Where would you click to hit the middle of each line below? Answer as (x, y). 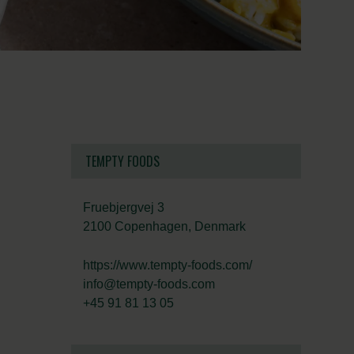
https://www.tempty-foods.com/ (168, 265)
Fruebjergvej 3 (124, 207)
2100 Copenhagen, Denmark (165, 226)
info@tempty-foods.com (149, 284)
